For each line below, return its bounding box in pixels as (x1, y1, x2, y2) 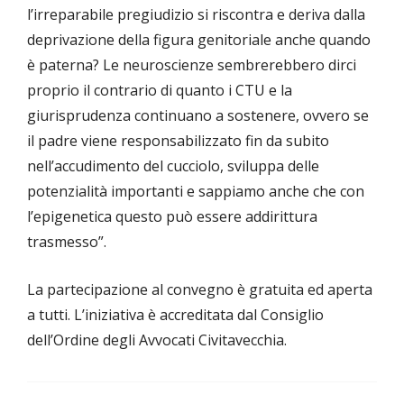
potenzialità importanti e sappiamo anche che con (27, 181, 364, 202)
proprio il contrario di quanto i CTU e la (27, 80, 292, 101)
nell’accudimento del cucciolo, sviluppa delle (27, 156, 319, 177)
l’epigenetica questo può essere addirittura (27, 207, 317, 227)
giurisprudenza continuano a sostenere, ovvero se (27, 106, 369, 126)
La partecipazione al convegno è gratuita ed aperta (27, 280, 372, 300)
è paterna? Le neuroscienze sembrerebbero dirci (27, 55, 356, 76)
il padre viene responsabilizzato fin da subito (27, 131, 329, 151)
